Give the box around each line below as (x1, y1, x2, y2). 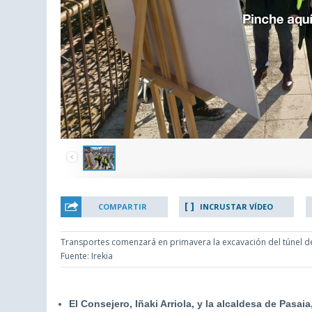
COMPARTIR (97, 201, 147, 212)
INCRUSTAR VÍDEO (200, 201, 274, 212)
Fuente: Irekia (61, 250, 113, 263)
